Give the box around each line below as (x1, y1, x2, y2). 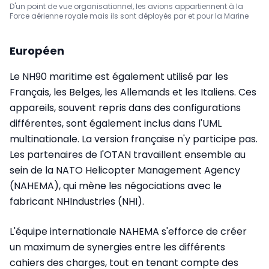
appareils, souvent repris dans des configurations (10, 100, 241, 115)
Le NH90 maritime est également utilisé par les (10, 69, 228, 83)
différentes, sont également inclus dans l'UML (10, 116, 222, 130)
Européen (10, 43, 64, 58)
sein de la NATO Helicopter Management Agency (10, 163, 240, 177)
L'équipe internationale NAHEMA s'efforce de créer (10, 224, 247, 238)
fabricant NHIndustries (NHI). (10, 194, 144, 208)
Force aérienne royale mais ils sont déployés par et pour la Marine (10, 10, 249, 21)
